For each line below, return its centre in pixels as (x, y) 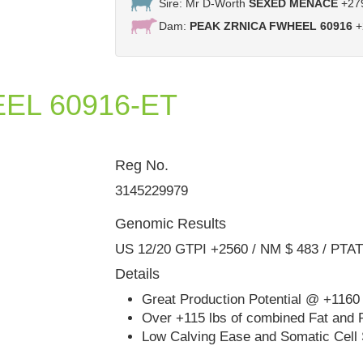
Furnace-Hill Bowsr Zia (276, 171)
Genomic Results (170, 223)
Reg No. (141, 165)
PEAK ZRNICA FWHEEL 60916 (271, 26)
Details (137, 273)
